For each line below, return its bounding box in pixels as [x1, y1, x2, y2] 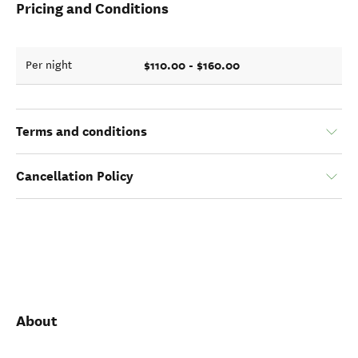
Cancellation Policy [16, 168, 133, 185]
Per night [26, 58, 72, 72]
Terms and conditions [16, 123, 147, 140]
